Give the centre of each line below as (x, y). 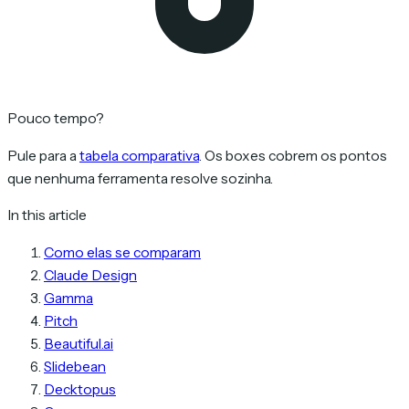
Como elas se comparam (122, 252)
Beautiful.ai (79, 343)
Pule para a (43, 155)
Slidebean (75, 366)
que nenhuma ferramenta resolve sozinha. (140, 178)
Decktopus (80, 389)
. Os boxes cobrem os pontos (293, 155)
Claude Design (90, 275)
